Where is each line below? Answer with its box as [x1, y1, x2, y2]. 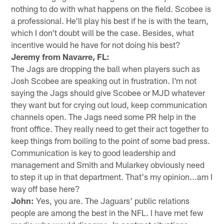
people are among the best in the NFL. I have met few [11, 207, 204, 217]
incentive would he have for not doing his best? [11, 39, 181, 49]
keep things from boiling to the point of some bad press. [11, 135, 210, 145]
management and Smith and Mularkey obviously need [11, 159, 205, 169]
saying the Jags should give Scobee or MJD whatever [11, 87, 205, 97]
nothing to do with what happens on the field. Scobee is [11, 3, 211, 13]
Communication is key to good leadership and [11, 147, 176, 157]
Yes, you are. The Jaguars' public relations [34, 195, 190, 205]
